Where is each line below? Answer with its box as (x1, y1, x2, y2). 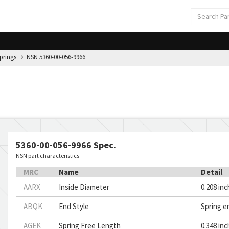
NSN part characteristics (16, 152, 79, 159)
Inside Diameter (59, 182, 110, 192)
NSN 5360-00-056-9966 (24, 53, 85, 61)
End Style (59, 201, 89, 211)
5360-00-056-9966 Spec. (16, 139, 116, 151)
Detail (201, 167, 223, 177)
